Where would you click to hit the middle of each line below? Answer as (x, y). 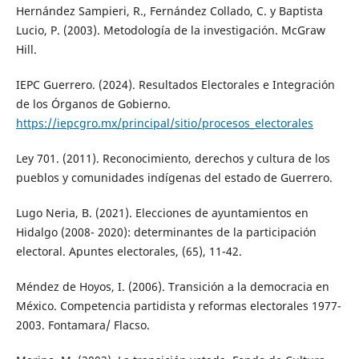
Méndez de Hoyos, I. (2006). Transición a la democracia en (172, 286)
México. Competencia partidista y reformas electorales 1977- (178, 305)
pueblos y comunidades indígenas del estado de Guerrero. (174, 177)
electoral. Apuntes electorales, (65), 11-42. (129, 251)
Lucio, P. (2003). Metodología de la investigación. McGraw (170, 30)
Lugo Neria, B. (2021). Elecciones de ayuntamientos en (162, 212)
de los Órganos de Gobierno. (93, 103)
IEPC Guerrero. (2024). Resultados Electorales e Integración (175, 84)
